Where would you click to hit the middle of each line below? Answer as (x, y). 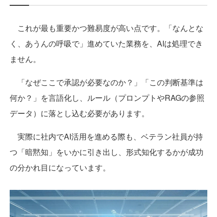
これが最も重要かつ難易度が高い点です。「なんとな (107, 28)
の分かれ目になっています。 (60, 167)
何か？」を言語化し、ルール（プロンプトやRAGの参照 (107, 97)
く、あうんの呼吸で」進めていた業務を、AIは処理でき (106, 43)
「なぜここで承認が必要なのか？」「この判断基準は (107, 82)
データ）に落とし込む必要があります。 (79, 113)
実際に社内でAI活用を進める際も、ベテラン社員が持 (106, 136)
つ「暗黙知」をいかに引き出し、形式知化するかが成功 (107, 152)
